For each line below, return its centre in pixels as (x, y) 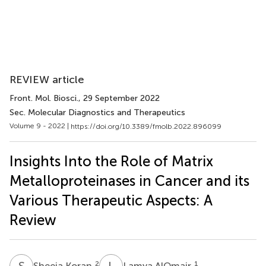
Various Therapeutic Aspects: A (111, 200)
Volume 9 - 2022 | (40, 126)
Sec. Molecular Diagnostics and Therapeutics (97, 113)
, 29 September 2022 (119, 98)
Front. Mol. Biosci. (44, 98)
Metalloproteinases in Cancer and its (129, 180)
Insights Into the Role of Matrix (111, 161)
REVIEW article (47, 80)
